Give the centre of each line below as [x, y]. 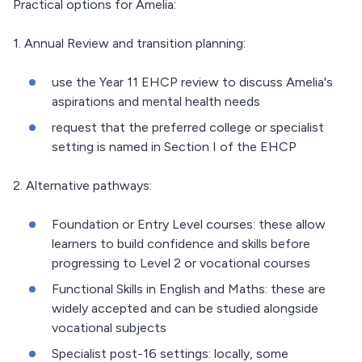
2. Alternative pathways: [82, 186]
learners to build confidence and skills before [181, 244]
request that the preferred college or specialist [188, 128]
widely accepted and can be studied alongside [185, 309]
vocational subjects [109, 328]
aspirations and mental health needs [156, 102]
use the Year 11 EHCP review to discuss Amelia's [192, 82]
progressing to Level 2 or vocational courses [181, 263]
